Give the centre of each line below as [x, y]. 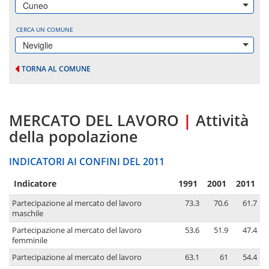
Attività [222, 120]
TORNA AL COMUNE [56, 69]
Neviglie [38, 45]
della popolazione [73, 137]
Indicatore [35, 184]
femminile [30, 241]
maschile [28, 214]
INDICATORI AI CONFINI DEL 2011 [87, 162]
